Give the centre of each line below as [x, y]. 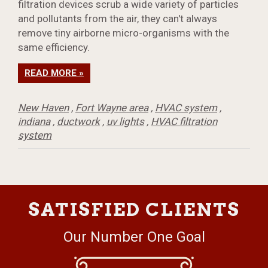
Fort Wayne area [112, 108]
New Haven [43, 108]
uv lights [125, 122]
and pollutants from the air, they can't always [118, 19]
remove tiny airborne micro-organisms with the [124, 33]
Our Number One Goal [134, 237]
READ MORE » [54, 73]
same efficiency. [54, 48]
